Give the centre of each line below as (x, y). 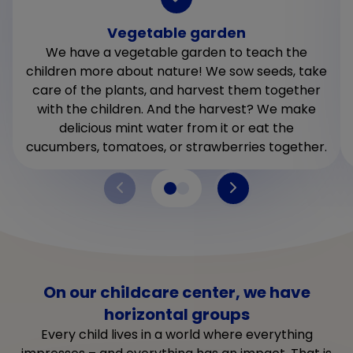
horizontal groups (176, 314)
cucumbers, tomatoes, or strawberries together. (176, 147)
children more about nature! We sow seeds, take (176, 71)
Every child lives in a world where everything (176, 334)
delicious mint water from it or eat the (176, 128)
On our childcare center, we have (176, 292)
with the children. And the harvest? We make (176, 109)
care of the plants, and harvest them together (176, 90)
